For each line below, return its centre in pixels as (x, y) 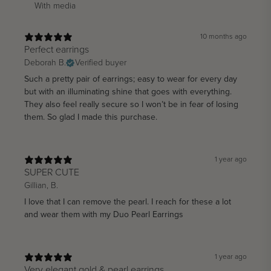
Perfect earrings (57, 50)
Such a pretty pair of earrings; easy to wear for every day (131, 79)
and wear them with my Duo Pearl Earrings (104, 215)
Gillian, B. (41, 186)
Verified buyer (101, 63)
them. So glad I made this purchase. (91, 117)
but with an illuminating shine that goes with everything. (128, 92)
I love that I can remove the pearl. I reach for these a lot (128, 202)
